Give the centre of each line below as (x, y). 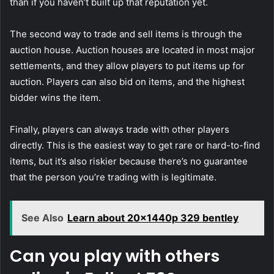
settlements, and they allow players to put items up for (127, 66)
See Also (43, 218)
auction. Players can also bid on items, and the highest (127, 82)
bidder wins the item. (55, 98)
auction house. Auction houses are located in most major (132, 50)
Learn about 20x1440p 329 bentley (153, 218)
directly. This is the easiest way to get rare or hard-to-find (135, 146)
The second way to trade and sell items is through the (126, 34)
